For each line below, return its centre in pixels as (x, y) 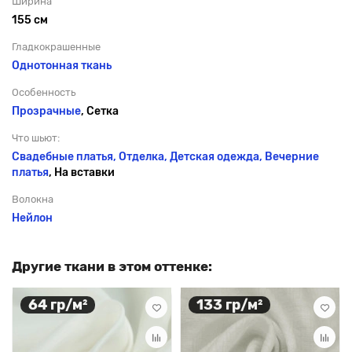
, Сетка (100, 111)
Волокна (33, 199)
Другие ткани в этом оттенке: (112, 266)
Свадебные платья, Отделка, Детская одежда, (138, 157)
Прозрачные (46, 111)
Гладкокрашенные (56, 47)
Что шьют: (36, 138)
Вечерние (292, 157)
